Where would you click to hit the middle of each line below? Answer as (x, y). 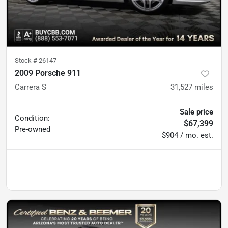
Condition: (32, 118)
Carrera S (31, 87)
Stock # (27, 60)
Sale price (196, 112)
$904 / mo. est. (188, 135)
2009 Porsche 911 (48, 73)
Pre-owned (33, 129)
